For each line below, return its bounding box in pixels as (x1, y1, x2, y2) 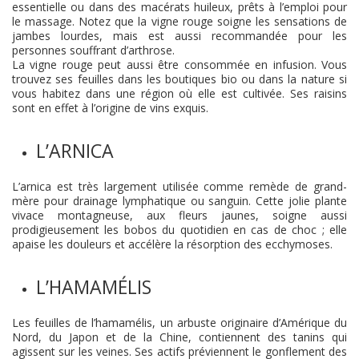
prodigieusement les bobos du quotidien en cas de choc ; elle (12, 222, 347, 237)
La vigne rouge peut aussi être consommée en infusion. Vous (12, 57, 347, 72)
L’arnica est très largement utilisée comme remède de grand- (12, 179, 347, 194)
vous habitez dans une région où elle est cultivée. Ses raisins (12, 86, 347, 101)
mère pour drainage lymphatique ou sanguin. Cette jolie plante (12, 193, 347, 208)
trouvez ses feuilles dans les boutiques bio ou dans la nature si (12, 71, 347, 87)
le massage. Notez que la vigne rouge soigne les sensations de (12, 14, 347, 29)
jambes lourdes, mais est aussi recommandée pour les (12, 28, 347, 43)
